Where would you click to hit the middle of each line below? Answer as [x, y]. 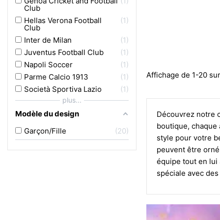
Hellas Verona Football [63, 20]
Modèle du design [47, 113]
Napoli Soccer [48, 65]
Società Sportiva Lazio [63, 89]
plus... [72, 100]
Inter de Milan [48, 40]
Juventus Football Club [64, 52]
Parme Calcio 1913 [56, 77]
